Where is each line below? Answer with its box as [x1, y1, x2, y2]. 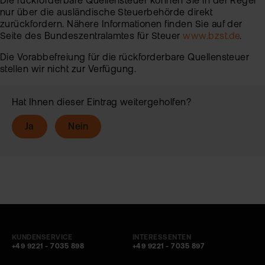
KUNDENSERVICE [12, 234, 73, 241]
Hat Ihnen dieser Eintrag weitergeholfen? [12, 98, 192, 108]
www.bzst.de [183, 32, 240, 42]
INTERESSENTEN [132, 234, 192, 241]
